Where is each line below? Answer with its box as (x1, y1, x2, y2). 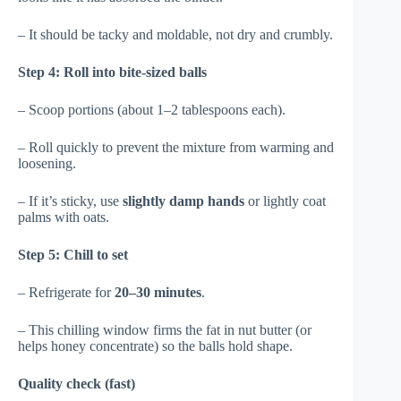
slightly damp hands (123, 192, 244, 209)
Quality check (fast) (18, 375, 135, 391)
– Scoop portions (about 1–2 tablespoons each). (18, 101, 286, 117)
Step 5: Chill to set (18, 246, 128, 262)
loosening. (18, 155, 76, 171)
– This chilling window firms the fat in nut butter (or (18, 321, 311, 337)
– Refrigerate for (18, 284, 115, 300)
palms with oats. (18, 209, 109, 225)
